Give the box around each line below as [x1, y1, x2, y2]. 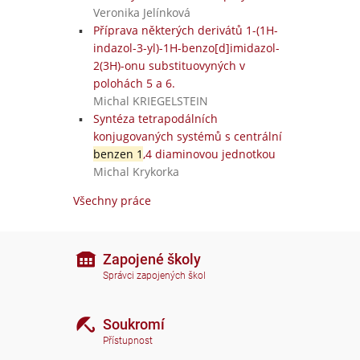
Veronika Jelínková [92, 5, 190, 20]
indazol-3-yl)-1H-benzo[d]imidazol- [92, 40, 280, 55]
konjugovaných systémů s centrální [92, 129, 282, 144]
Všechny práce [73, 193, 151, 208]
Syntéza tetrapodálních [92, 111, 218, 126]
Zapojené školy [103, 250, 201, 268]
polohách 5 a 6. [92, 76, 175, 91]
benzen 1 [92, 146, 143, 162]
